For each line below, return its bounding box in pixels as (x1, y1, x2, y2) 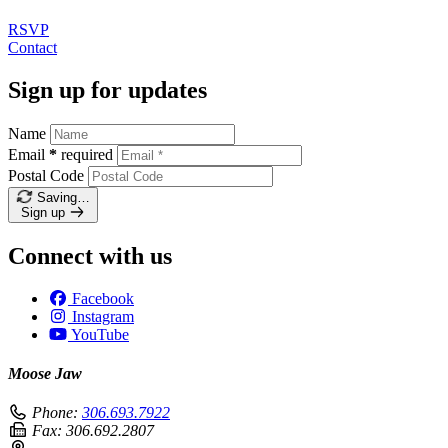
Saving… (36, 189, 90, 205)
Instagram (72, 307, 134, 325)
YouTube (71, 325, 129, 343)
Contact (8, 39, 57, 57)
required (61, 145, 113, 163)
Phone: (32, 404, 78, 422)
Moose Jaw (8, 365, 82, 383)
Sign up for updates (8, 77, 207, 104)
